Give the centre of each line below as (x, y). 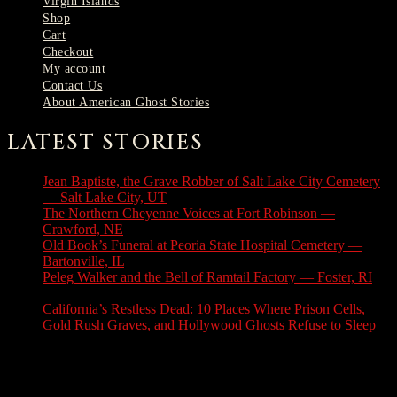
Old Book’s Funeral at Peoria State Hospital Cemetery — (202, 245)
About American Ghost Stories (126, 102)
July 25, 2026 (81, 341)
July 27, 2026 (81, 293)
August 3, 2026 (213, 198)
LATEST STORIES (105, 142)
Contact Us (73, 85)
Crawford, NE (83, 230)
